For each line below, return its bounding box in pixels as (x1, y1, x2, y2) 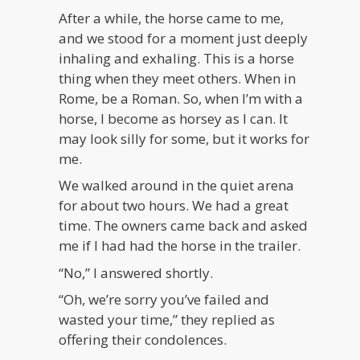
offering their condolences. (59, 330, 227, 350)
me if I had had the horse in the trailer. (59, 236, 301, 256)
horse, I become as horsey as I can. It (59, 108, 288, 128)
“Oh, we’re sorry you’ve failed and (59, 290, 270, 309)
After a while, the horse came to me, (59, 8, 284, 27)
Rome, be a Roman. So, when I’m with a (59, 88, 304, 108)
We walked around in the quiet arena (59, 176, 295, 195)
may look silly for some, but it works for (59, 129, 310, 148)
